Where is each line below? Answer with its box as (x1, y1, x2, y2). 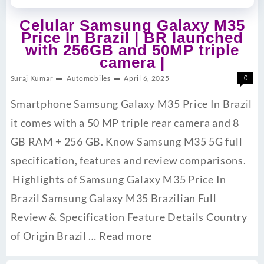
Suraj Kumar (10, 74, 54, 83)
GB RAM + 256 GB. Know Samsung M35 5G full (10, 135, 243, 148)
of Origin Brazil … (10, 229, 99, 243)
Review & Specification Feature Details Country (10, 210, 247, 224)
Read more (98, 229, 153, 243)
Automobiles (66, 74, 111, 83)
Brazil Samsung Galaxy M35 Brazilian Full (10, 192, 217, 205)
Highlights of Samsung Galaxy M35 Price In (10, 173, 226, 186)
